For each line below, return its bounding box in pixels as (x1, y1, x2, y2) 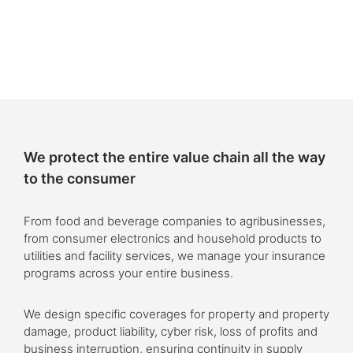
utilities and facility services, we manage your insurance (24, 248, 325, 263)
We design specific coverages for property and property (24, 307, 329, 321)
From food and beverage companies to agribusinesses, (24, 214, 325, 229)
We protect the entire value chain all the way (24, 149, 325, 165)
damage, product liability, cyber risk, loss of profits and (24, 324, 318, 339)
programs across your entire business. (24, 266, 233, 281)
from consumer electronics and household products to (24, 231, 321, 246)
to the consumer (24, 170, 136, 187)
